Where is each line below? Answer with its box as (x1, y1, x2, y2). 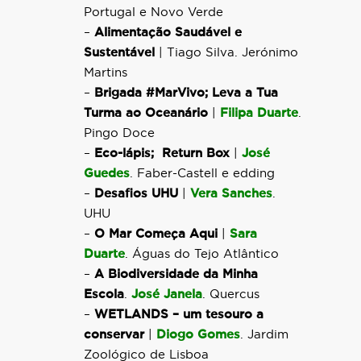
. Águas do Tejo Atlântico (125, 248, 279, 260)
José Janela (131, 288, 202, 301)
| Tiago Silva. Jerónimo (155, 47, 298, 59)
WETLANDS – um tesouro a (94, 309, 263, 321)
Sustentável (84, 47, 155, 59)
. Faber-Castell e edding (130, 168, 275, 180)
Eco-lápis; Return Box (94, 147, 230, 160)
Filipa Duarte (220, 107, 298, 119)
